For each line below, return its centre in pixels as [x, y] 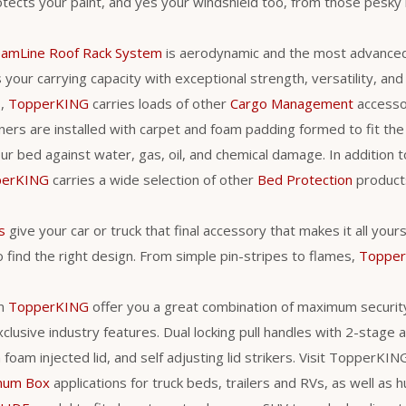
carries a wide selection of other [153, 179]
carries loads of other [159, 103]
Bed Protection [305, 179]
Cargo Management [292, 103]
